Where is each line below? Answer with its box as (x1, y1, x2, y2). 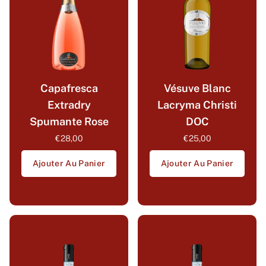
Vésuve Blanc (163, 82, 231, 95)
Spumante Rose (29, 115, 109, 128)
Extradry (47, 99, 91, 112)
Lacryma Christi (157, 99, 237, 112)
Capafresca (40, 82, 98, 95)
